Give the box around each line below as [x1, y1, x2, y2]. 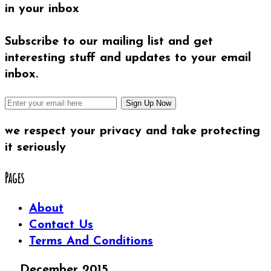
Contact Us [29, 218, 93, 231]
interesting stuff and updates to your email [5, 51, 251, 64]
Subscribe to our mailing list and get [5, 35, 213, 48]
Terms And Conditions [29, 235, 153, 247]
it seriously [5, 141, 66, 154]
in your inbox [5, 3, 79, 16]
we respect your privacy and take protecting [5, 125, 260, 137]
